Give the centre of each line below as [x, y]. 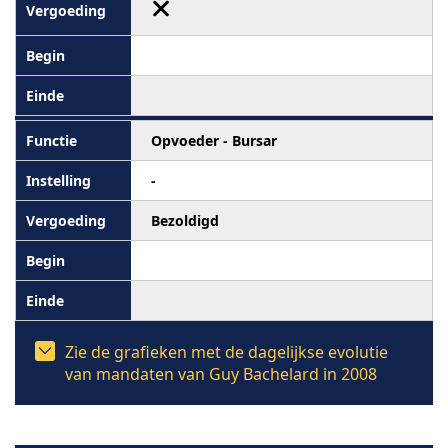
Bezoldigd [185, 220]
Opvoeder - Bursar [214, 140]
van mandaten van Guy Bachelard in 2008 [221, 374]
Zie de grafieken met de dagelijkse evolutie [226, 352]
